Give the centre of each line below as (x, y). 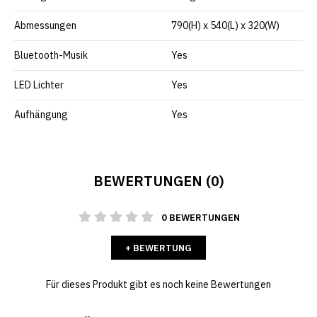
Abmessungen (45, 26)
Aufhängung (41, 115)
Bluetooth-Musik (51, 56)
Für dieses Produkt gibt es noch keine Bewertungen (158, 285)
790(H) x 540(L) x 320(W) (225, 26)
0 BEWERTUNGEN (201, 218)
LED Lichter (39, 85)
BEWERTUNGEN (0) (158, 181)
